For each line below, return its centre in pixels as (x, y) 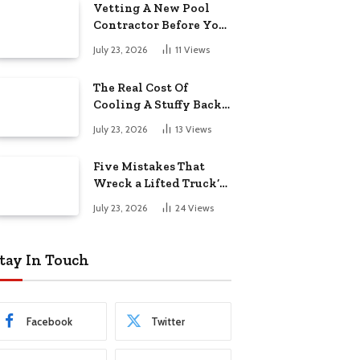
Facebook (49, 321)
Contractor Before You (160, 25)
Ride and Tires (135, 200)
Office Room (127, 121)
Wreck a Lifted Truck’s (159, 183)
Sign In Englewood (149, 42)
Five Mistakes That (149, 166)
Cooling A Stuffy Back (157, 104)
